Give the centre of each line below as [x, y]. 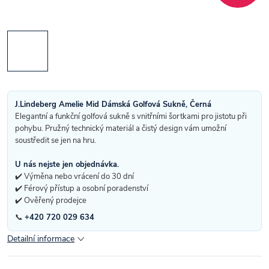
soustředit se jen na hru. [56, 140]
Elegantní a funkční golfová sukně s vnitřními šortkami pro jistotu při [131, 116]
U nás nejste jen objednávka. [67, 164]
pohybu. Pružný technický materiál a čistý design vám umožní [121, 128]
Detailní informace [41, 238]
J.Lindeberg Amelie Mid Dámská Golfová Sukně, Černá [113, 104]
